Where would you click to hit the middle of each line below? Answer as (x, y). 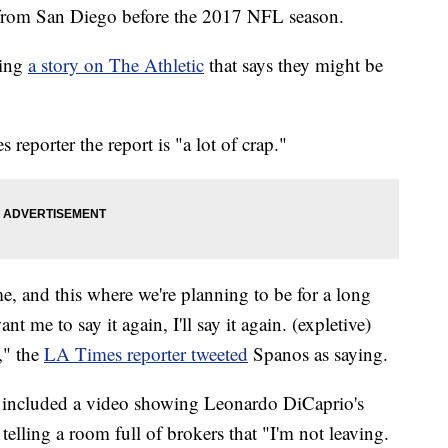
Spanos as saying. (320, 354)
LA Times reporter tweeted (146, 354)
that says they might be (296, 65)
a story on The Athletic (116, 65)
